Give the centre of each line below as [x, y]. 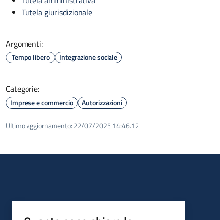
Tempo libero [30, 57]
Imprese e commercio [42, 102]
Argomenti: [24, 43]
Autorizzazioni [102, 102]
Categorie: [23, 89]
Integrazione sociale [88, 57]
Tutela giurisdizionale [57, 12]
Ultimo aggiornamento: [39, 125]
